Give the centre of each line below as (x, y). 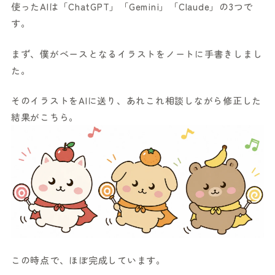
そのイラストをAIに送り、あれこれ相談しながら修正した (136, 101)
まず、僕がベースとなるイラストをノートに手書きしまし (137, 53)
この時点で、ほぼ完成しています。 (88, 260)
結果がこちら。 (45, 117)
